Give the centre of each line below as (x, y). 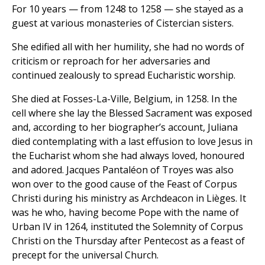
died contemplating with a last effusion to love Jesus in (132, 142)
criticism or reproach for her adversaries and (111, 61)
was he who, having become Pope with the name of (125, 213)
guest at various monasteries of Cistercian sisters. (123, 23)
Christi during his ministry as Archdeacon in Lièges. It (129, 198)
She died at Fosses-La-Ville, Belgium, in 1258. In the (125, 99)
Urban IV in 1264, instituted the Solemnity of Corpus (127, 227)
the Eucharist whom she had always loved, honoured (128, 156)
